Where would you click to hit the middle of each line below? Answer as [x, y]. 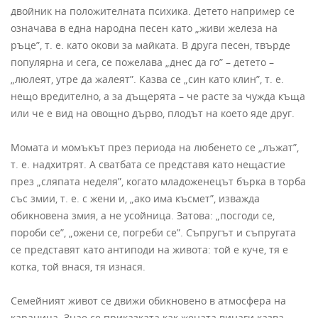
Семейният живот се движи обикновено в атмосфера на [148, 301]
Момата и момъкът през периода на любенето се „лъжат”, [155, 148]
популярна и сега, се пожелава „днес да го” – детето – [142, 62]
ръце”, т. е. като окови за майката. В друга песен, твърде [150, 45]
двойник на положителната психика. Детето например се [153, 11]
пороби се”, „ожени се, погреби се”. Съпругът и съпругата [153, 233]
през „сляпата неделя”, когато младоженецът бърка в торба [158, 182]
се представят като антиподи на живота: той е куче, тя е [149, 250]
